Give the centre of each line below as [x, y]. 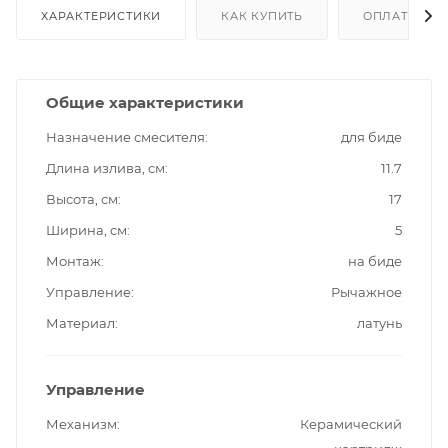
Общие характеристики [145, 102]
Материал [80, 322]
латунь [379, 322]
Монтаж [73, 260]
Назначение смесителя [125, 136]
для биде [371, 136]
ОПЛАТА [389, 15]
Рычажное [366, 291]
